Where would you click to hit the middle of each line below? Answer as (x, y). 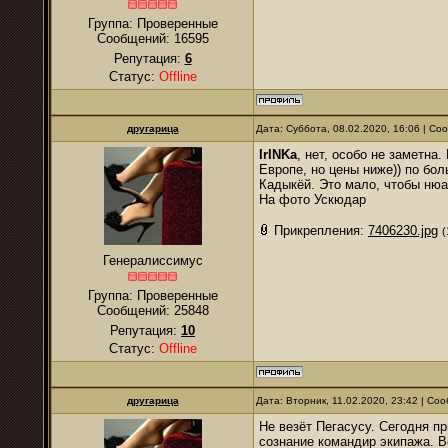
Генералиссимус (152, 260)
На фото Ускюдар (312, 199)
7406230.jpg (403, 230)
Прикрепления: (321, 230)
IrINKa (278, 154)
